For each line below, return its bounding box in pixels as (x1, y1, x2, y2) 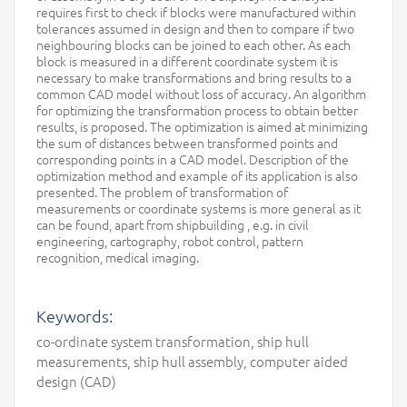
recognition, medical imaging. (36, 247, 199, 266)
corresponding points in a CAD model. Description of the (36, 149, 349, 168)
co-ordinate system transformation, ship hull (36, 332, 309, 351)
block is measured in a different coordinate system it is (36, 51, 338, 70)
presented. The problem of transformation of (36, 182, 288, 201)
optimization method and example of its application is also (36, 165, 358, 184)
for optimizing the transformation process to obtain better (36, 100, 358, 119)
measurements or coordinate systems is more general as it (36, 198, 361, 217)
